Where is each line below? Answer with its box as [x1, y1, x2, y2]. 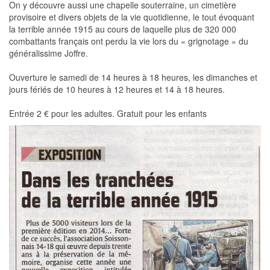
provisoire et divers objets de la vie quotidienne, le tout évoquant [9, 11, 254, 24]
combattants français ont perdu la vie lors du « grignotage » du [9, 35, 248, 48]
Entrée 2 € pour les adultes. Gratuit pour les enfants [9, 107, 207, 120]
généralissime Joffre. [9, 47, 88, 60]
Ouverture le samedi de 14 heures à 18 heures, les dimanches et [9, 71, 257, 84]
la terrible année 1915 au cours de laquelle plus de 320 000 [9, 23, 236, 36]
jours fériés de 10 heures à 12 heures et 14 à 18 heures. [9, 83, 225, 96]
